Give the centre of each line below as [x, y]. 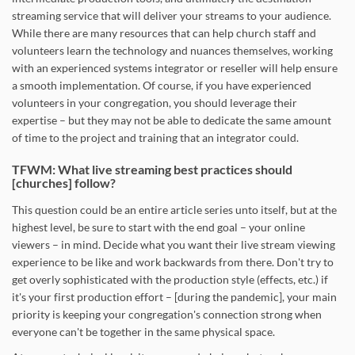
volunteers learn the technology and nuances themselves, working [172, 50]
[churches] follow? [64, 183]
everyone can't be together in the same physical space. [143, 332]
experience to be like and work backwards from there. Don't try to [173, 262]
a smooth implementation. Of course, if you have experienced [162, 85]
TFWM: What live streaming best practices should [152, 169]
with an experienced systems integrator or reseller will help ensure [175, 68]
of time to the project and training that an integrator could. [155, 137]
